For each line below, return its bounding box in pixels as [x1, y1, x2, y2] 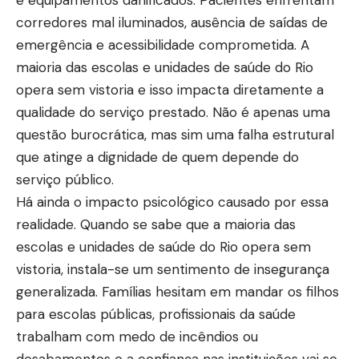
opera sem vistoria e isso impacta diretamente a [16, 80, 324, 99]
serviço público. [16, 170, 114, 188]
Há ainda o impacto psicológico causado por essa [16, 192, 329, 211]
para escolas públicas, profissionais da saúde [16, 305, 296, 323]
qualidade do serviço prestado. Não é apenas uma [16, 103, 330, 121]
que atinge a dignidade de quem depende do [16, 147, 299, 166]
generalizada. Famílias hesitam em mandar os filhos [16, 282, 339, 301]
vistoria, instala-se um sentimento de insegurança [16, 260, 329, 278]
